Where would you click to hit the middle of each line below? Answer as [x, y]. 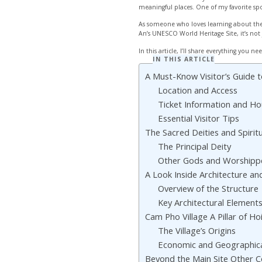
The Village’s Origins [197, 231]
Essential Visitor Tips [199, 118]
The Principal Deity [194, 146]
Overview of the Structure [208, 189]
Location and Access [198, 90]
